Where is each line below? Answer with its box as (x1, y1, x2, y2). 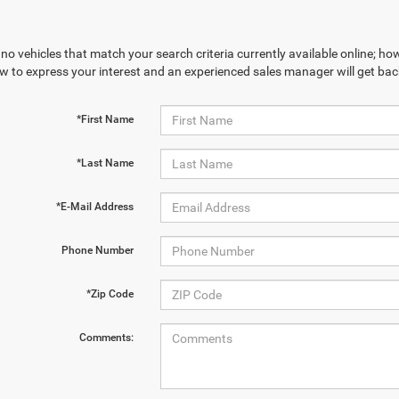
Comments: (78, 331, 134, 344)
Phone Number (61, 244, 134, 256)
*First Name (76, 113, 134, 126)
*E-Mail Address (55, 200, 134, 213)
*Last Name (76, 157, 134, 169)
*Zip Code (85, 288, 134, 300)
